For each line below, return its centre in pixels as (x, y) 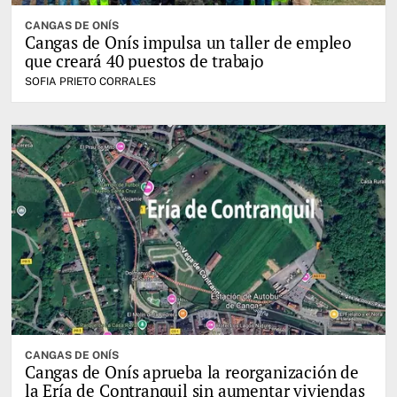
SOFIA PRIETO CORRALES (90, 81)
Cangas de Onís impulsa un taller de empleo (189, 42)
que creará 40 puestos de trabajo (144, 60)
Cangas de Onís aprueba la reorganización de (192, 372)
